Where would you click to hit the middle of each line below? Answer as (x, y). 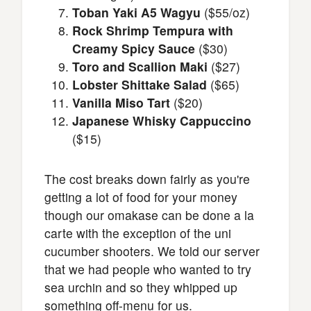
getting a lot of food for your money (141, 197)
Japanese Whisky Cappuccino (162, 120)
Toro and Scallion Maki (140, 66)
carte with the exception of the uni (138, 233)
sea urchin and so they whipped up (141, 287)
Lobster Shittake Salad (140, 84)
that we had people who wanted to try (148, 269)
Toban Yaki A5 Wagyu (136, 12)
